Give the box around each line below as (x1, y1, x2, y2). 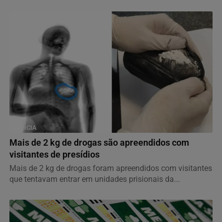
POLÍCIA (12, 124, 37, 132)
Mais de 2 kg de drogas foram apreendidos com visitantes (9, 164, 212, 173)
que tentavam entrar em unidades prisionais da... (9, 174, 180, 184)
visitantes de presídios (9, 150, 100, 160)
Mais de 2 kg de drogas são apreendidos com (9, 138, 189, 148)
